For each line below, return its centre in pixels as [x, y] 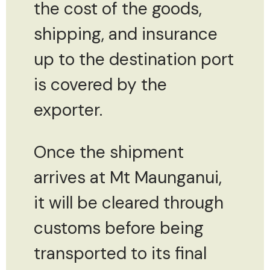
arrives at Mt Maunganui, [128, 177]
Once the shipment [109, 152]
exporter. [68, 110]
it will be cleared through [129, 202]
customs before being [119, 228]
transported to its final [120, 253]
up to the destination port [134, 59]
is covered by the [100, 84]
